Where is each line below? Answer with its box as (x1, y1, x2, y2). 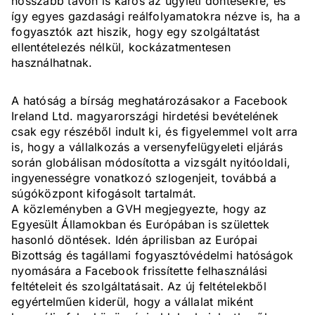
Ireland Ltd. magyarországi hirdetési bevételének (11, 109, 278, 124)
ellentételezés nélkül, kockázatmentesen (11, 40, 231, 55)
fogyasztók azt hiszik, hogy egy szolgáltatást (11, 25, 260, 39)
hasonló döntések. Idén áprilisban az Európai (11, 233, 257, 247)
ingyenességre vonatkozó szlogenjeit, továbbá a (11, 171, 277, 186)
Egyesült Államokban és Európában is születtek (11, 217, 270, 232)
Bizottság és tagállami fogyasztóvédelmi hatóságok (11, 248, 294, 263)
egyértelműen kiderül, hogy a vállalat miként (11, 295, 253, 309)
